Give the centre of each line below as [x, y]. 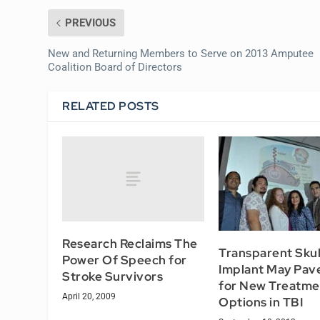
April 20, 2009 [89, 296]
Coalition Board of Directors [115, 67]
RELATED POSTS [111, 106]
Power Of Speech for [125, 260]
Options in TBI [261, 302]
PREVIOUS [91, 22]
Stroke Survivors [113, 276]
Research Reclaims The [130, 243]
